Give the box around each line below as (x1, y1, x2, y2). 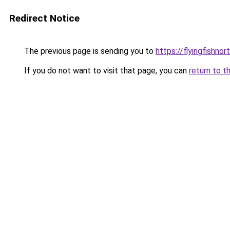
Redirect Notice (9, 12, 80, 24)
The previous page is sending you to (22, 46, 156, 56)
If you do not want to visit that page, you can (22, 66, 189, 75)
